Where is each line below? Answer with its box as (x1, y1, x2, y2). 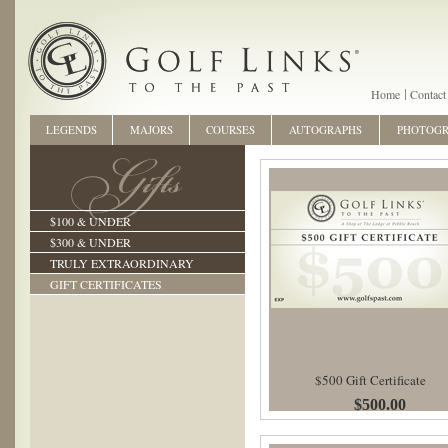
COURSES (206, 122, 255, 137)
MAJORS (129, 122, 173, 137)
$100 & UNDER (50, 213, 131, 229)
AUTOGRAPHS (289, 122, 362, 137)
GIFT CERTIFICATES (50, 276, 162, 292)
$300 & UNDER (50, 234, 131, 250)
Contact (410, 86, 446, 102)
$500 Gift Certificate (314, 371, 426, 389)
